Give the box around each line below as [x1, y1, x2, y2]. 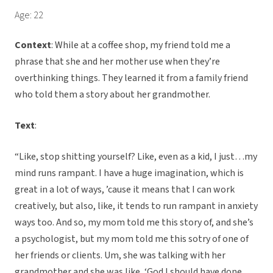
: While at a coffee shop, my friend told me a [51, 38, 230, 52]
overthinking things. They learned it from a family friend [15, 71, 248, 85]
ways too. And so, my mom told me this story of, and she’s [15, 216, 253, 230]
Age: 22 [15, 9, 43, 23]
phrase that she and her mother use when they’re [15, 55, 220, 69]
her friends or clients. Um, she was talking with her [15, 249, 225, 263]
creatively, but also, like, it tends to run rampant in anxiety [15, 199, 258, 213]
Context [15, 38, 51, 52]
